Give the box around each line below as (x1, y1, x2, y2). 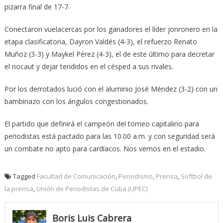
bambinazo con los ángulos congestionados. (4, 96, 148, 106)
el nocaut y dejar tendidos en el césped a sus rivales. (4, 61, 173, 71)
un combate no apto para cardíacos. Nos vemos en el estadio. (4, 143, 206, 153)
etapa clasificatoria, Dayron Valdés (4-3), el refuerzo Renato (4, 36, 197, 46)
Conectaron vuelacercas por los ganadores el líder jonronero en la (4, 24, 218, 34)
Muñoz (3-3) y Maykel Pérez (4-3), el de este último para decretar (4, 49, 215, 59)
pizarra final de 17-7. (4, 1, 70, 11)
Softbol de (180, 171, 212, 181)
